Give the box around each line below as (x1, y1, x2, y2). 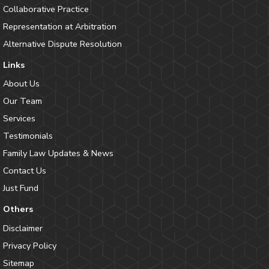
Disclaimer (2, 222, 43, 234)
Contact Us (2, 165, 46, 177)
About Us (2, 77, 40, 90)
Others (2, 203, 33, 216)
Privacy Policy (2, 239, 56, 252)
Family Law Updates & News (2, 147, 113, 160)
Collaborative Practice (2, 2, 89, 15)
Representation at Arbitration (2, 20, 116, 32)
